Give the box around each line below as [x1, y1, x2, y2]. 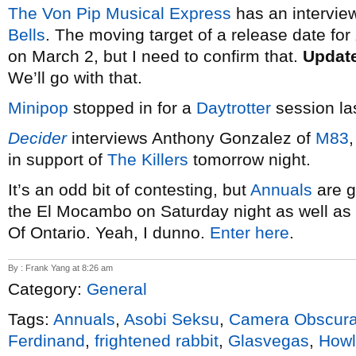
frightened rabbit [95, 331, 219, 350]
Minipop [8, 99, 68, 117]
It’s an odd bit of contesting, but [8, 180, 250, 199]
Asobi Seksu [124, 310, 219, 328]
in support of [8, 150, 107, 168]
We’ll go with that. [8, 68, 142, 87]
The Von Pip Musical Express [8, 4, 231, 22]
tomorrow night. [188, 150, 311, 168]
